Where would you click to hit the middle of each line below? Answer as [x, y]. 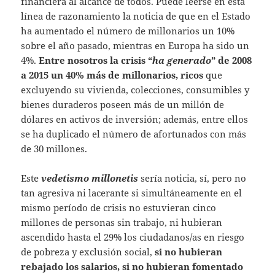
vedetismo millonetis [90, 178]
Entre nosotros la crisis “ [96, 60]
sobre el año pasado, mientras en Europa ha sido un [135, 46]
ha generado [182, 60]
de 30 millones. [54, 149]
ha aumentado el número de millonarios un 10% [128, 31]
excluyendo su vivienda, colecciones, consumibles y [135, 90]
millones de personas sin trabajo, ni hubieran [122, 223]
